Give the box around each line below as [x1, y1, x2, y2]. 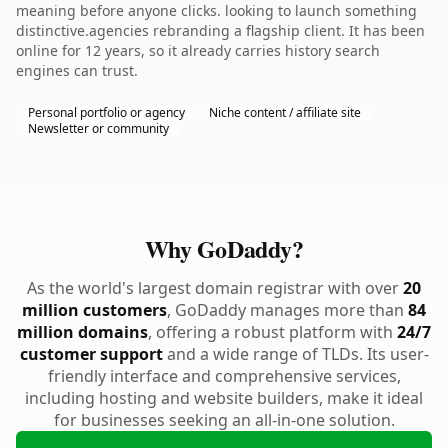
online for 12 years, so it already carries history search [16, 41, 380, 60]
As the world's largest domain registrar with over [27, 277, 403, 299]
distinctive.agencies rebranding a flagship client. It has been [16, 21, 425, 40]
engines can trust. [16, 61, 138, 80]
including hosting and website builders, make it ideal [25, 387, 423, 409]
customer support [19, 343, 163, 365]
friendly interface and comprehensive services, [47, 365, 401, 387]
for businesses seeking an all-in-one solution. [53, 409, 395, 431]
